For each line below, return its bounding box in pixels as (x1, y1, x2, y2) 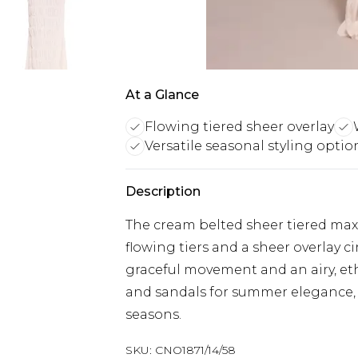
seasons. (125, 307, 181, 322)
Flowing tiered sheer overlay (145, 119, 334, 134)
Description (125, 184, 201, 199)
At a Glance (125, 87, 199, 102)
